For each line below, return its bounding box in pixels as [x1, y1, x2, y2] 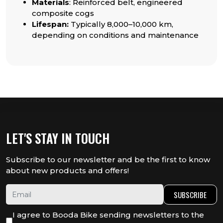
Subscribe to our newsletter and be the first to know [6, 155, 210, 165]
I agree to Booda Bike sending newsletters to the [12, 210, 204, 220]
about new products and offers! [6, 166, 129, 176]
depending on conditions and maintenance [32, 30, 199, 40]
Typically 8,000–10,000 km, [71, 19, 173, 29]
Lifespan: [32, 19, 69, 29]
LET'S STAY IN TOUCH [6, 129, 110, 148]
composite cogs [32, 8, 94, 18]
